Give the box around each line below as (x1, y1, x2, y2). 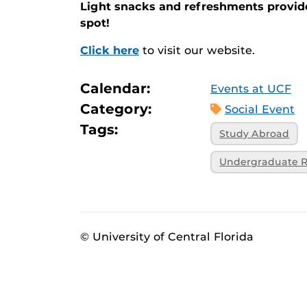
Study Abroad (219, 127, 290, 139)
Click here (80, 44, 139, 57)
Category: (80, 101, 152, 117)
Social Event (225, 103, 295, 116)
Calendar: (80, 80, 151, 97)
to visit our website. (143, 44, 255, 57)
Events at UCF (210, 82, 291, 95)
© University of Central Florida (80, 230, 254, 244)
